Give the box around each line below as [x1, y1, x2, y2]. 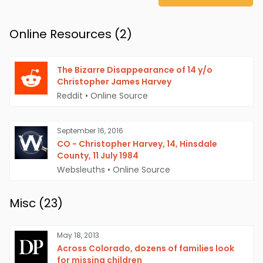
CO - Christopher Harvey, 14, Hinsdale [57, 138, 217, 150]
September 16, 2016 [57, 126, 123, 136]
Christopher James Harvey [57, 76, 171, 88]
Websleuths [57, 164, 105, 176]
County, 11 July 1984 [57, 150, 139, 162]
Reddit [57, 90, 83, 102]
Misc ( [9, 195, 44, 212]
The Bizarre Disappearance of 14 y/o [57, 64, 213, 76]
